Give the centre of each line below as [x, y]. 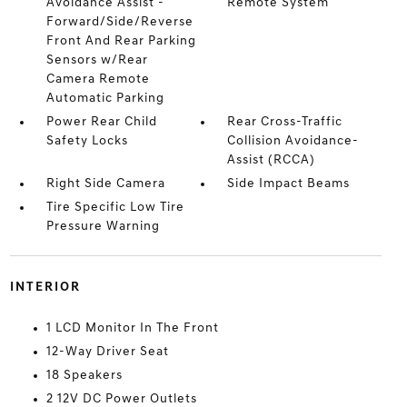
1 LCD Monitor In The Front [132, 328]
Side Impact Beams [289, 184]
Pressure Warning [103, 227]
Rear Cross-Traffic [285, 122]
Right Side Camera [105, 184]
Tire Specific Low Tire [115, 208]
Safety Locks [87, 141]
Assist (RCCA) [272, 160]
